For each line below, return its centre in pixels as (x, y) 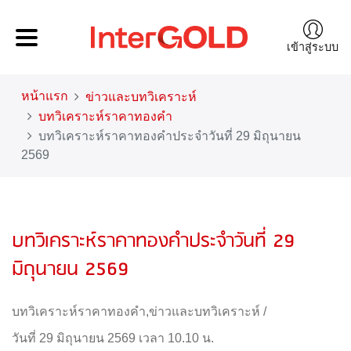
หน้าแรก (45, 96)
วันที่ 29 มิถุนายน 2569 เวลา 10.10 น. (113, 338)
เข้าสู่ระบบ (313, 47)
